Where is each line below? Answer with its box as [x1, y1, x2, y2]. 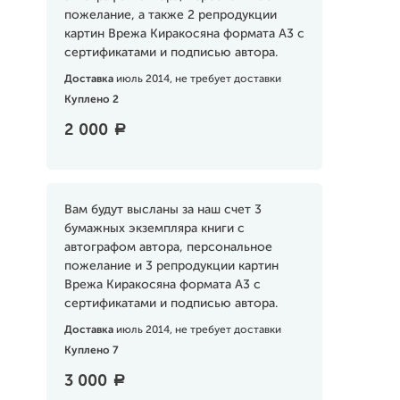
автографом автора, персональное [63, 241, 272, 254]
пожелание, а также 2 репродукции [63, 9, 277, 21]
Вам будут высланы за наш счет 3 [63, 204, 262, 216]
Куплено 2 [63, 95, 119, 105]
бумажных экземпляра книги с [63, 222, 245, 235]
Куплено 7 [63, 346, 119, 356]
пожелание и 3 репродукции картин [63, 260, 279, 272]
